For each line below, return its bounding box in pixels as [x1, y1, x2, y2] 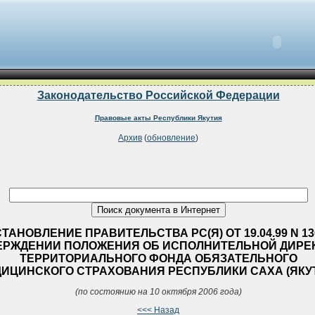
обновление [147, 133, 195, 143]
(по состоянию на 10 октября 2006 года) [75, 286, 242, 297]
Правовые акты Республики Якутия [94, 113, 222, 122]
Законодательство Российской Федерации [37, 89, 280, 101]
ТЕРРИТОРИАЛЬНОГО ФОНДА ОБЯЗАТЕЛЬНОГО [19, 252, 297, 264]
